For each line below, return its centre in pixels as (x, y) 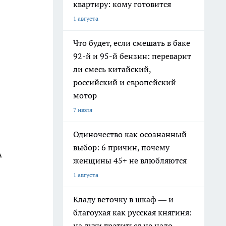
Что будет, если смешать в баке (132, 43)
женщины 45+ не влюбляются (130, 160)
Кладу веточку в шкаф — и (123, 199)
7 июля (83, 110)
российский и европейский (125, 82)
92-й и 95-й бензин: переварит (132, 56)
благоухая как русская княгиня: (132, 212)
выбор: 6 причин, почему (121, 147)
